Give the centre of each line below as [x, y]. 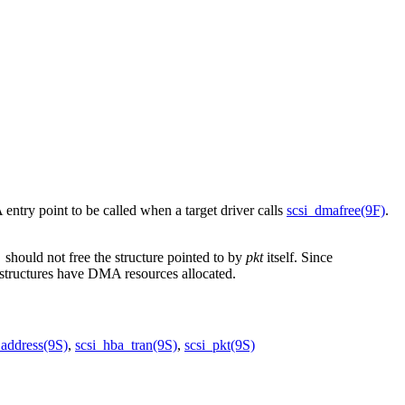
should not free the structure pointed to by [124, 258]
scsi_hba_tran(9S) [126, 345]
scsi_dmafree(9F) [336, 211]
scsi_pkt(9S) [220, 345]
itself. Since [298, 258]
